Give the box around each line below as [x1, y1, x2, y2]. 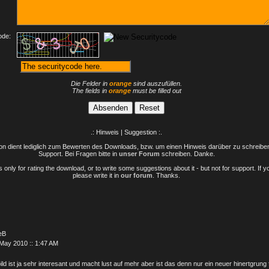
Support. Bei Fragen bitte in [38, 150, 119, 157]
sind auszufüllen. [131, 80, 182, 87]
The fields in [71, 87, 109, 94]
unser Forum [118, 150, 160, 157]
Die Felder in [71, 80, 109, 87]
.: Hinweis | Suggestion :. [91, 128, 162, 136]
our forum [121, 172, 153, 179]
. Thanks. [153, 172, 180, 179]
